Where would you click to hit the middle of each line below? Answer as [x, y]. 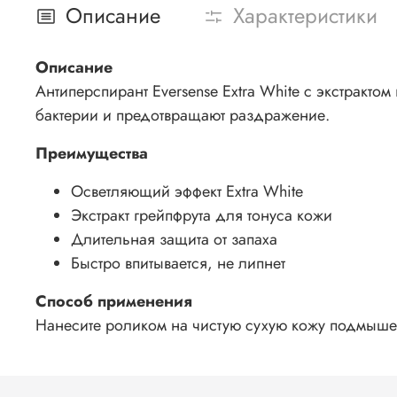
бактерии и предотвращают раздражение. [183, 115]
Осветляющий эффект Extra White [187, 191]
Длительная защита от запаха [174, 239]
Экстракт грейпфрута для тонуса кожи [202, 215]
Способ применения [114, 301]
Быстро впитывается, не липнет [178, 263]
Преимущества [92, 153]
